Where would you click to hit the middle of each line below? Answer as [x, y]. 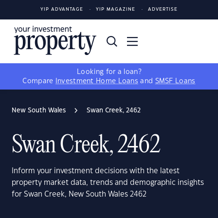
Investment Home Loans [97, 81]
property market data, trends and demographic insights [108, 183]
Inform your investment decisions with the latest [96, 171]
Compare [39, 81]
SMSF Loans [175, 81]
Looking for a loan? [109, 72]
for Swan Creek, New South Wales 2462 [79, 194]
